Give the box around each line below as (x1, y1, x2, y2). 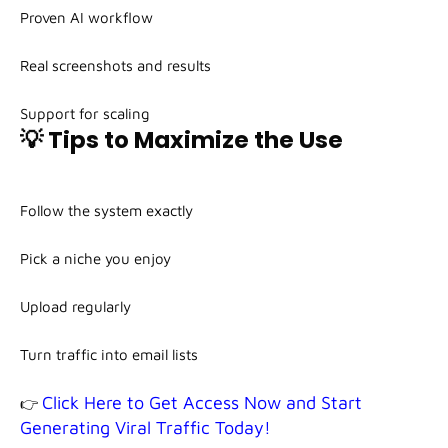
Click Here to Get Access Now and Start (42, 392, 362, 414)
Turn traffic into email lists (20, 346, 198, 364)
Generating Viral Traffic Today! (20, 417, 271, 439)
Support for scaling (20, 105, 150, 123)
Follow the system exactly (20, 202, 193, 220)
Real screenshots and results (20, 57, 211, 75)
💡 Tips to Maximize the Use (20, 124, 343, 157)
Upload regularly (20, 298, 131, 316)
